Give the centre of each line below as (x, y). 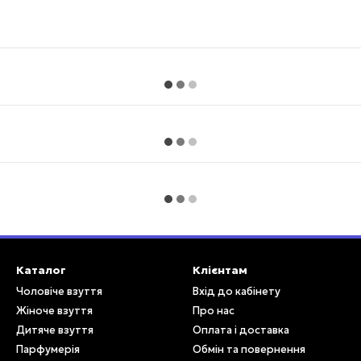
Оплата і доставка (241, 330)
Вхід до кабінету (237, 291)
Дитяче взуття (55, 330)
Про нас (214, 311)
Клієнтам (220, 270)
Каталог (41, 270)
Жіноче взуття (54, 311)
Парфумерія (48, 349)
